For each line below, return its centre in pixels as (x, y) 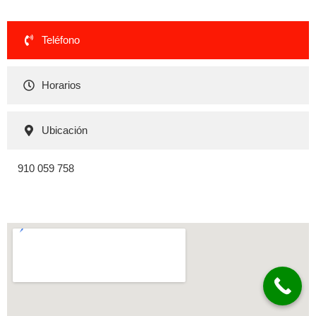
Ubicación (64, 130)
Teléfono (60, 40)
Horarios (61, 85)
